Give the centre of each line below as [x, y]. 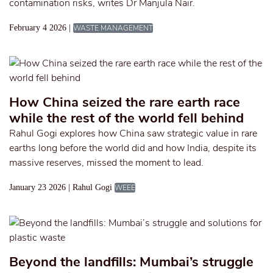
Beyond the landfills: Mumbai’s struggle [131, 262]
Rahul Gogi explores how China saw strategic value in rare [133, 133]
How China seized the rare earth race [125, 102]
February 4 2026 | [40, 28]
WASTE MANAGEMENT [113, 28]
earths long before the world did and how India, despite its [133, 148]
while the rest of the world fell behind [126, 118]
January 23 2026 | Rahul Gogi [61, 187]
